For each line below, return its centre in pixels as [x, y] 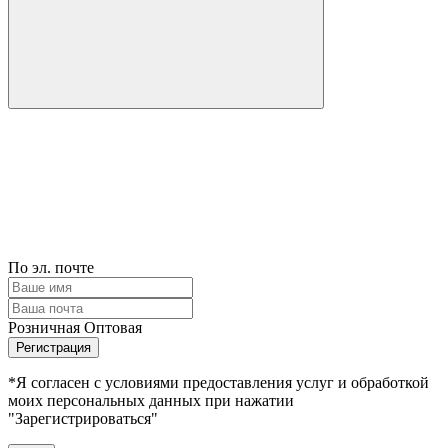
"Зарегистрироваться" [83, 419]
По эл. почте [51, 268]
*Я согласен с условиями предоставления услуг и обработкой [218, 383]
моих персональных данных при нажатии [151, 401]
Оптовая [113, 328]
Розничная [44, 328]
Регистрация [53, 348]
